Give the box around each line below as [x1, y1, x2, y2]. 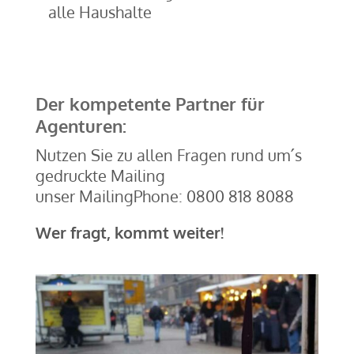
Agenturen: [35, 115, 126, 137]
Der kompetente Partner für [35, 92, 265, 115]
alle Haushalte [47, 2, 152, 22]
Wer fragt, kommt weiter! [35, 222, 224, 243]
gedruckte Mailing [35, 165, 165, 186]
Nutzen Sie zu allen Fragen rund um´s [35, 145, 302, 165]
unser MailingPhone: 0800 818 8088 [35, 186, 294, 206]
